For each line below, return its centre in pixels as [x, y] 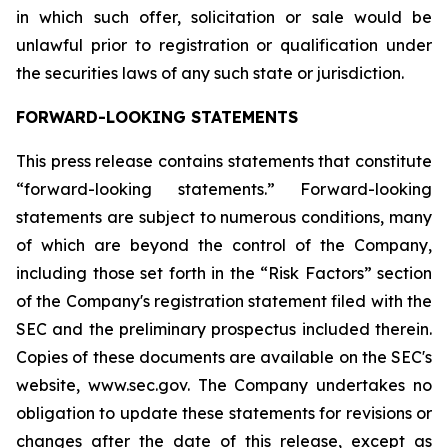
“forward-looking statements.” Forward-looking [224, 189]
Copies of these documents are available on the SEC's [224, 357]
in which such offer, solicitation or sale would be [224, 17]
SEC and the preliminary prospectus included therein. [224, 329]
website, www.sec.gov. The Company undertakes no [224, 385]
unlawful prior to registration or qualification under [224, 45]
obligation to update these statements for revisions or [224, 413]
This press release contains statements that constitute [224, 161]
